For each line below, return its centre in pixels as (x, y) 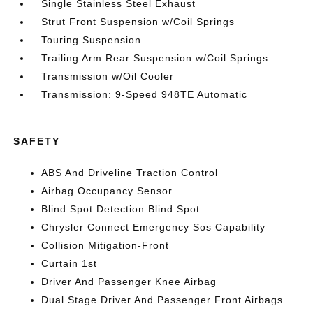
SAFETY (37, 141)
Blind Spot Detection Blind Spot (121, 209)
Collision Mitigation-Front (105, 245)
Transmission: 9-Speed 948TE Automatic (145, 94)
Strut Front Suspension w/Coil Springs (138, 22)
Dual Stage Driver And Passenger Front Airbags (162, 300)
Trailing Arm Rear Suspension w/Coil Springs (155, 58)
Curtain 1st (70, 263)
